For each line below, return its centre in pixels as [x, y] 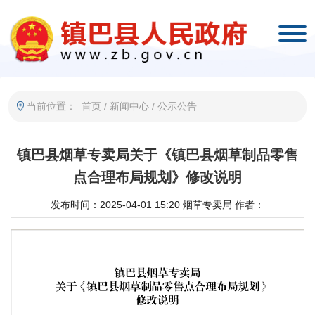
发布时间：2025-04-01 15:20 [115, 204]
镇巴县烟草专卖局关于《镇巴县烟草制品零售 [157, 154]
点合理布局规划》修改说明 [157, 177]
